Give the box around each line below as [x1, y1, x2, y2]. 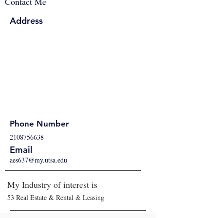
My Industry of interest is [7, 179, 97, 190]
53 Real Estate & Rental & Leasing [7, 193, 104, 202]
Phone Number [10, 119, 69, 128]
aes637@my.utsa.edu [10, 155, 67, 164]
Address [10, 15, 43, 26]
